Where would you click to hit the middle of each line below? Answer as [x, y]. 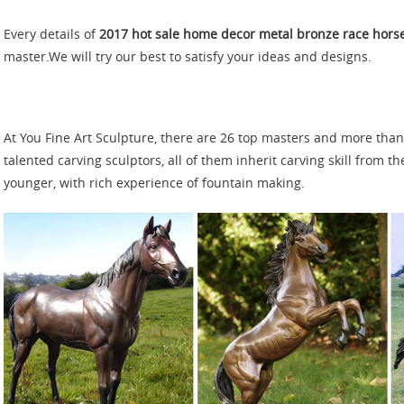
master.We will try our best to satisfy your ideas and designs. [188, 57]
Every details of [51, 34]
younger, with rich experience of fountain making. [154, 183]
